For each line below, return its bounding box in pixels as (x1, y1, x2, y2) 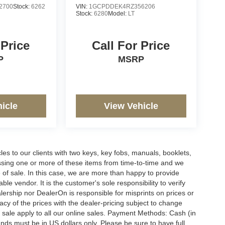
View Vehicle (103, 100, 158, 111)
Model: (107, 10, 128, 17)
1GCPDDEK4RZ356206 (88, 3, 155, 10)
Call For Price (92, 38, 170, 52)
